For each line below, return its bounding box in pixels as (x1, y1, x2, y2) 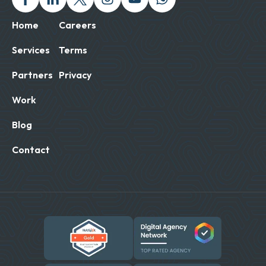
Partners (12, 69, 53, 81)
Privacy (59, 69, 91, 81)
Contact (12, 144, 50, 156)
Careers (59, 19, 96, 31)
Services (12, 44, 50, 56)
